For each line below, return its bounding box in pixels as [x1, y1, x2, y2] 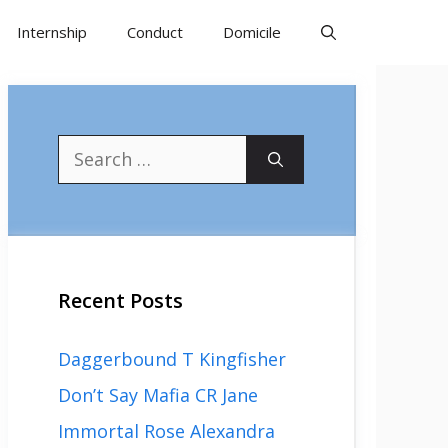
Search [57, 135, 115, 159]
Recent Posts [58, 287, 183, 314]
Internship [17, 22, 87, 42]
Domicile [223, 22, 281, 42]
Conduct [127, 22, 183, 42]
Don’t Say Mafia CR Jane [58, 383, 258, 407]
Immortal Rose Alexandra [58, 419, 275, 443]
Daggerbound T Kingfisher [58, 347, 286, 371]
